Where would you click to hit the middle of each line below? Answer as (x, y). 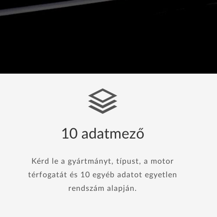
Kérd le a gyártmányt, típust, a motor (102, 161)
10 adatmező (102, 134)
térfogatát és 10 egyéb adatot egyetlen (102, 175)
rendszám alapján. (102, 188)
